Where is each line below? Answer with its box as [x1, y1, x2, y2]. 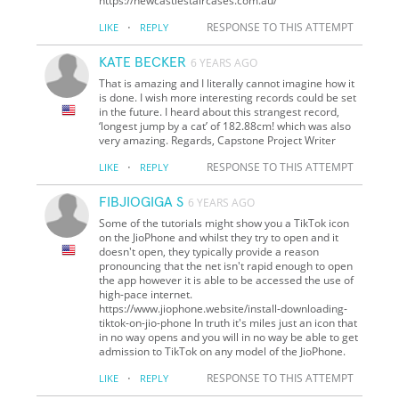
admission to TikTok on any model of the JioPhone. [99, 343, 346, 359]
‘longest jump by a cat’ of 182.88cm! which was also [99, 118, 352, 134]
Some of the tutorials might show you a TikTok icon [99, 215, 350, 231]
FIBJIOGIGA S [99, 194, 184, 209]
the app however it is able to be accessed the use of [99, 272, 354, 288]
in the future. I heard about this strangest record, [99, 103, 340, 119]
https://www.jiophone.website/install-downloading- [99, 300, 348, 316]
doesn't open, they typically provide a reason [99, 243, 320, 259]
